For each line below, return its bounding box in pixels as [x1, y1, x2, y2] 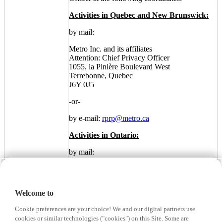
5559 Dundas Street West [69, 182, 148, 191]
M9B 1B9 [69, 200, 101, 209]
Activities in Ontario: [69, 130, 139, 139]
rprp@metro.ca [102, 113, 149, 122]
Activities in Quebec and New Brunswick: [69, 10, 209, 19]
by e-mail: [69, 113, 102, 122]
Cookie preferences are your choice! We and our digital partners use [15, 205, 195, 213]
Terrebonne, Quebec [69, 71, 133, 80]
